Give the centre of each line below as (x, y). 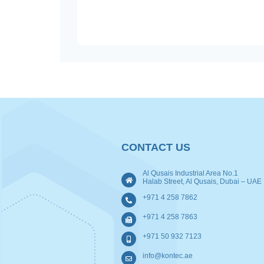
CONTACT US (156, 148)
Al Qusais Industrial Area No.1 (190, 174)
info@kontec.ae (168, 256)
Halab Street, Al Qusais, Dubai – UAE (202, 182)
